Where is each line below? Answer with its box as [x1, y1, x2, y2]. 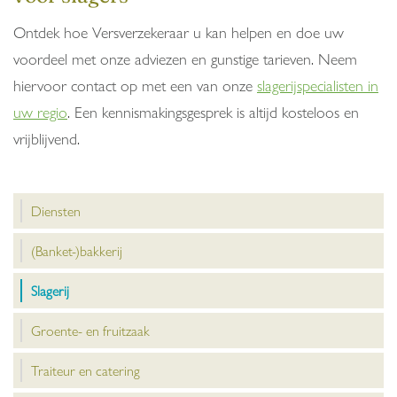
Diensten [31, 200, 81, 222]
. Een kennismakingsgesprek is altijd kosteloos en [67, 100, 359, 123]
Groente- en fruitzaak [31, 320, 150, 341]
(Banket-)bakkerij [31, 240, 122, 261]
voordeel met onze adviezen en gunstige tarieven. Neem [13, 47, 357, 70]
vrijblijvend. [13, 127, 80, 150]
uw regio [13, 100, 67, 123]
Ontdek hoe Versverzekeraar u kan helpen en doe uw [13, 20, 344, 43]
